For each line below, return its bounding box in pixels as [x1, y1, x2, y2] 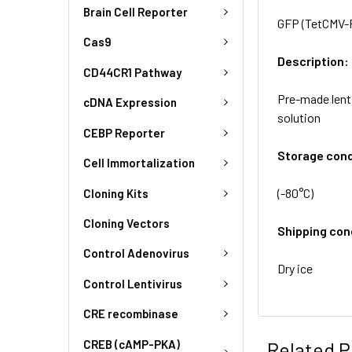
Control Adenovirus [83, 246, 189, 261]
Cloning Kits [83, 185, 148, 200]
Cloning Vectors [83, 216, 170, 230]
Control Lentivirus [83, 276, 182, 291]
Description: [277, 53, 350, 68]
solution [277, 109, 321, 125]
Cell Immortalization [83, 156, 195, 170]
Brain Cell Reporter [83, 4, 188, 19]
